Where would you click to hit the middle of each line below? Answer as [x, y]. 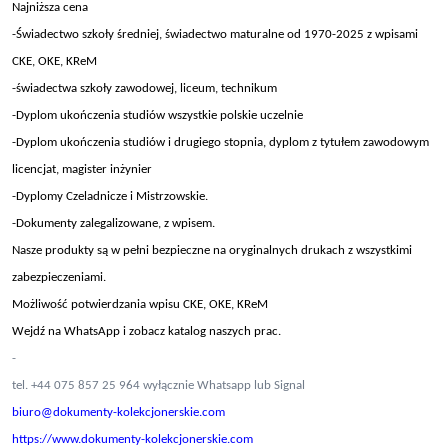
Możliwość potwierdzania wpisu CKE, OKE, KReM [140, 304]
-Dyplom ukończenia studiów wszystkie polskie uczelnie [157, 115]
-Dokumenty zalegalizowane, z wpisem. [113, 223]
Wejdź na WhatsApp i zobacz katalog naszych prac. [146, 331]
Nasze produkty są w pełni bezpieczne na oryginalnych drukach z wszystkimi [212, 250]
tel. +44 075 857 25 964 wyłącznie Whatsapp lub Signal [158, 385]
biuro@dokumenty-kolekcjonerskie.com [120, 412]
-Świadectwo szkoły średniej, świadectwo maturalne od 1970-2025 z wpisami [215, 34]
